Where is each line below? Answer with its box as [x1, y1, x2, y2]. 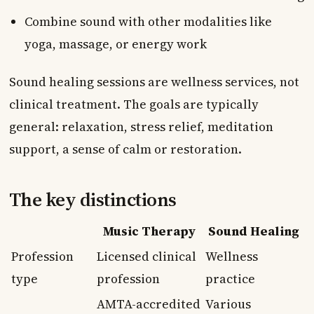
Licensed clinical [96, 247, 196, 265]
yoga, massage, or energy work [24, 35, 207, 53]
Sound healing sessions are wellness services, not [8, 73, 299, 90]
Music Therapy [103, 222, 196, 240]
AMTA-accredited [96, 295, 200, 313]
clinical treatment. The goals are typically [8, 95, 259, 113]
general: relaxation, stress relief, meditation [8, 118, 273, 135]
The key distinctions [8, 186, 177, 213]
